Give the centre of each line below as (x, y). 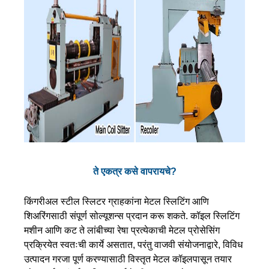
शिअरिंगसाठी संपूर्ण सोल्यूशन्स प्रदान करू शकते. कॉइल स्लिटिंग (132, 216)
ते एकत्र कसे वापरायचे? (134, 171)
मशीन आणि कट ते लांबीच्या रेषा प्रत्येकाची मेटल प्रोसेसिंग (122, 230)
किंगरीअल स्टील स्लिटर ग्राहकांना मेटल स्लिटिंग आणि (116, 201)
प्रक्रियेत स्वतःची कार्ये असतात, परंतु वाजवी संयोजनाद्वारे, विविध (133, 244)
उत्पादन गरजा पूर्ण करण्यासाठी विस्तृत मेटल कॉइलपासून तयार (128, 259)
